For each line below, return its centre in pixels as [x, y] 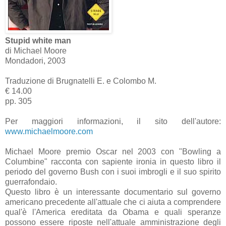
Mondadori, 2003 [35, 61]
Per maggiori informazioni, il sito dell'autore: [113, 121]
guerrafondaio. [31, 182]
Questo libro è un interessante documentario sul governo [113, 192]
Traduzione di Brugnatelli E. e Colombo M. [81, 81]
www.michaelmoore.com [49, 131]
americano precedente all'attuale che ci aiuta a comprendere [113, 202]
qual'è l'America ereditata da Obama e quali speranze [113, 212]
